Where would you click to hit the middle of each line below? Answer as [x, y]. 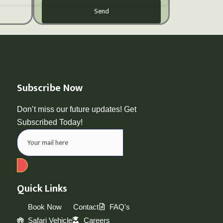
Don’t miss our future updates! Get [76, 109]
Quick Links [42, 188]
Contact [86, 207]
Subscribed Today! [50, 122]
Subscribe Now [50, 88]
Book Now [45, 207]
